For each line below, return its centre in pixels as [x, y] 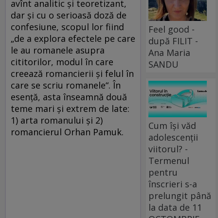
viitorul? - [168, 149]
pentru [163, 172]
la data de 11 [175, 207]
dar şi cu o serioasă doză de [69, 15]
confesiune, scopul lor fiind [67, 27]
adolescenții [173, 137]
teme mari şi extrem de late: [70, 109]
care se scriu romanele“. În [66, 85]
